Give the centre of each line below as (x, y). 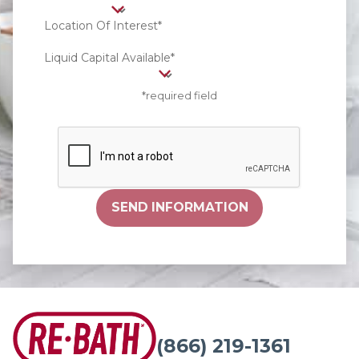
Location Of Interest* (103, 26)
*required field (179, 95)
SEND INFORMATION (179, 208)
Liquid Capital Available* (109, 58)
